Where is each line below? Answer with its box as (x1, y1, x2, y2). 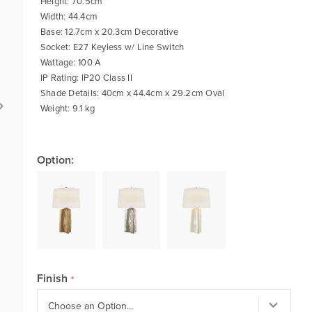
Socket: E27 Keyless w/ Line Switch (40, 40, 185, 53)
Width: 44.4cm (40, 10, 98, 22)
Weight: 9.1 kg (40, 102, 95, 114)
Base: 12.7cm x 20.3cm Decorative (40, 25, 178, 38)
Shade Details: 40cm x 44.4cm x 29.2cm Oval (40, 86, 225, 99)
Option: (36, 152, 75, 168)
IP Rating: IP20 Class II (40, 71, 132, 84)
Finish (36, 270, 68, 286)
